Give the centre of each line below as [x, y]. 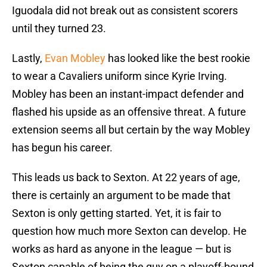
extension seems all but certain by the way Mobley [131, 130]
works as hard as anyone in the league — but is [122, 249]
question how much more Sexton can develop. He [129, 231]
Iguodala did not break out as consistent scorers [125, 11]
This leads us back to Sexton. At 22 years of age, [126, 178]
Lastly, [28, 58]
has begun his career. [62, 148]
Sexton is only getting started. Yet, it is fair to [117, 213]
